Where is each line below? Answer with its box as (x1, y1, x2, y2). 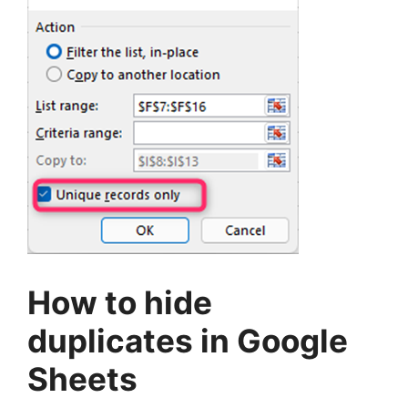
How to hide (27, 283, 212, 321)
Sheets (27, 360, 138, 398)
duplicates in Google (27, 321, 348, 360)
